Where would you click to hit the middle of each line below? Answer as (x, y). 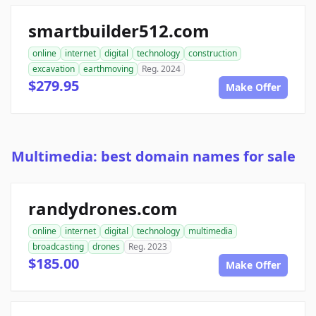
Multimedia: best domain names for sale (153, 157)
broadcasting (58, 247)
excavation (54, 69)
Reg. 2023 (148, 247)
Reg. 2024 (161, 69)
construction (213, 54)
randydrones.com (103, 209)
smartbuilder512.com (119, 31)
